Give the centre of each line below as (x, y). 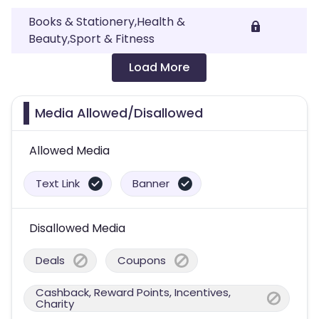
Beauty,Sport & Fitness (91, 39)
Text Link (58, 183)
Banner (151, 183)
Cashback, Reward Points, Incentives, (133, 292)
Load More (159, 67)
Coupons (142, 260)
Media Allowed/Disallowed (119, 113)
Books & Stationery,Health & (107, 22)
